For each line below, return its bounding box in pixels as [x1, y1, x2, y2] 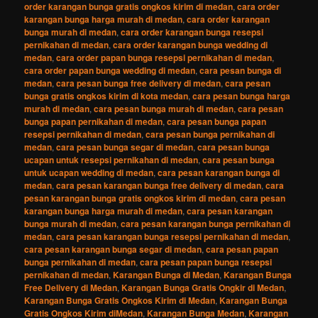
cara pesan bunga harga [192, 89, 291, 102]
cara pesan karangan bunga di [158, 165, 280, 179]
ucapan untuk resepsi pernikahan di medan [24, 153, 199, 166]
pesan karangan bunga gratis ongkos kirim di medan [24, 191, 236, 204]
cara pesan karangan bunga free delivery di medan [56, 178, 262, 192]
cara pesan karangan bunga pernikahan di [121, 216, 291, 230]
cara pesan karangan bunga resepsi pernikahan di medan [56, 229, 289, 243]
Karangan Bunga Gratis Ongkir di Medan [121, 280, 285, 294]
